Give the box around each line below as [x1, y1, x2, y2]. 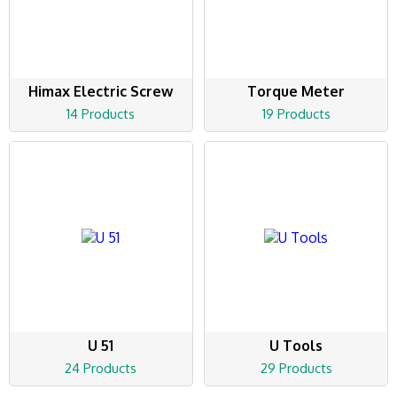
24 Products [65, 360, 137, 378]
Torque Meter [247, 82, 346, 101]
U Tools [269, 337, 323, 355]
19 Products [261, 105, 331, 123]
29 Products [260, 360, 332, 378]
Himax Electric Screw [28, 82, 174, 101]
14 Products [66, 105, 136, 123]
